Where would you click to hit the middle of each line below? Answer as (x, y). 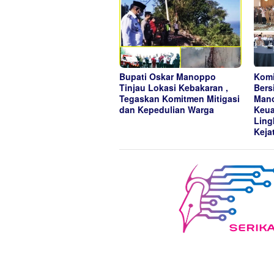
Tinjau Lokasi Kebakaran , (174, 88)
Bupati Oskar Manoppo (168, 77)
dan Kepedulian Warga (167, 110)
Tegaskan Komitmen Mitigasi (180, 99)
